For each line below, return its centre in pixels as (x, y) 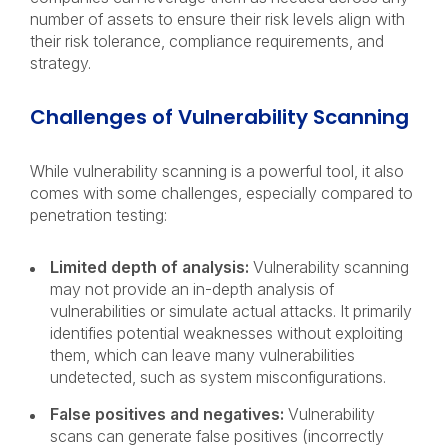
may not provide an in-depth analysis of (192, 289)
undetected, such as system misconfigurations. (220, 377)
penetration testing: (100, 215)
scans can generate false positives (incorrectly (217, 436)
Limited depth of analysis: (151, 267)
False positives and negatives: (167, 414)
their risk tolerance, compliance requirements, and (207, 41)
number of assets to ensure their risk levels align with (217, 19)
